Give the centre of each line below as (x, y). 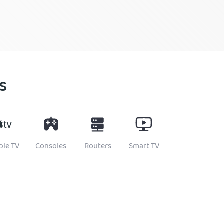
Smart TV (144, 147)
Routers (98, 147)
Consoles (51, 147)
